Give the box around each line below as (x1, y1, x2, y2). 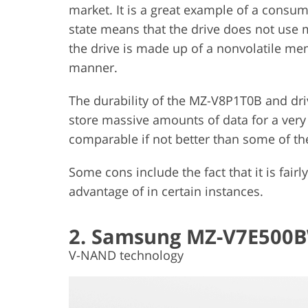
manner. (69, 59, 118, 76)
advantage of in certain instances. (69, 183, 263, 200)
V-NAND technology (69, 247, 184, 264)
